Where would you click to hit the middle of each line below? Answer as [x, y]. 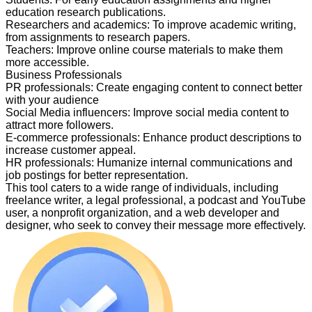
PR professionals [48, 88]
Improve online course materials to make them [170, 50]
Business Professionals [64, 75]
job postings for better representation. [97, 175]
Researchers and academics [76, 25]
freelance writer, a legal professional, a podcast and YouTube [156, 201]
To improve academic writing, [224, 25]
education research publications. [86, 13]
